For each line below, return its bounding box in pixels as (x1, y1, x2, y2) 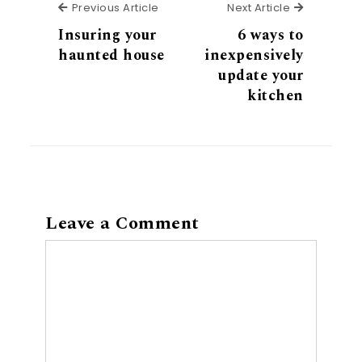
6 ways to (238, 24, 304, 47)
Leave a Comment (45, 209, 200, 237)
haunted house (58, 44, 165, 67)
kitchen (247, 85, 304, 107)
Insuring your (58, 24, 157, 47)
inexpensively (204, 44, 304, 67)
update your (218, 65, 304, 87)
